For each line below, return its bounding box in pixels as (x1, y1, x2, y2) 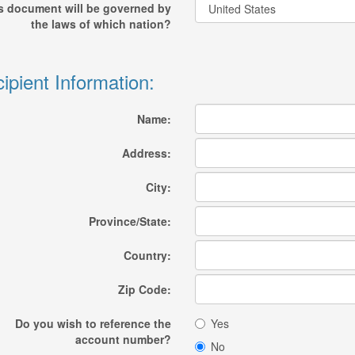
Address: (121, 145, 171, 161)
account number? (74, 331, 171, 347)
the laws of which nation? (30, 16, 171, 32)
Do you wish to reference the (14, 315, 171, 331)
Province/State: (88, 213, 171, 229)
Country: (123, 247, 171, 263)
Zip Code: (117, 281, 171, 297)
